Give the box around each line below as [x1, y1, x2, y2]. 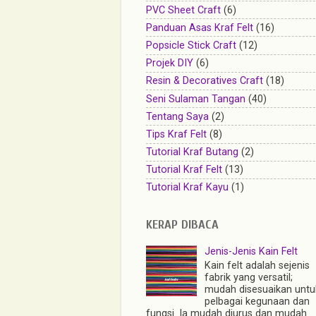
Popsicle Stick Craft [146, 39, 236, 51]
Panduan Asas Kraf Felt [146, 21, 253, 34]
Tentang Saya [146, 110, 209, 123]
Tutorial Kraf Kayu [146, 181, 229, 194]
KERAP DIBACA [146, 217, 219, 233]
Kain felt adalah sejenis [204, 260, 310, 272]
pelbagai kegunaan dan [204, 296, 310, 308]
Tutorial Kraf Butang [146, 146, 238, 159]
